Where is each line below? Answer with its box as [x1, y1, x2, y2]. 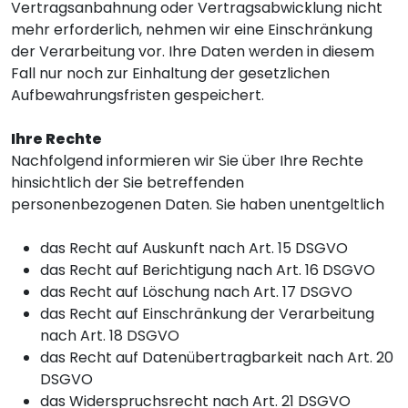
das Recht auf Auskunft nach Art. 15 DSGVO [40, 238, 348, 259]
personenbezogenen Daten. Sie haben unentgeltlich [11, 194, 384, 215]
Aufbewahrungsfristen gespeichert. [11, 85, 264, 106]
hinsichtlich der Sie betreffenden [11, 172, 244, 193]
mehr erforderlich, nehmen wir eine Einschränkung [11, 19, 372, 40]
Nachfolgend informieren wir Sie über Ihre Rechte [11, 150, 363, 171]
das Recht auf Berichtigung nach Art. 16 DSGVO [40, 260, 375, 280]
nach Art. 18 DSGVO [40, 325, 179, 346]
